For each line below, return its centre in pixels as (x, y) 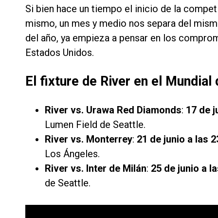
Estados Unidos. (60, 53)
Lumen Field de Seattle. (95, 125)
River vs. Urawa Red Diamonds (113, 110)
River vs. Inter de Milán (96, 169)
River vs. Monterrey (89, 139)
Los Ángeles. (72, 154)
